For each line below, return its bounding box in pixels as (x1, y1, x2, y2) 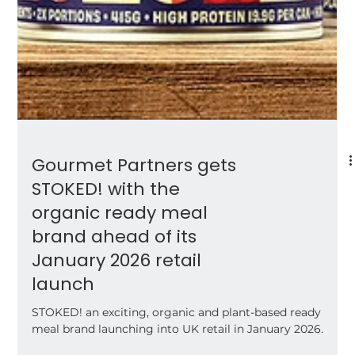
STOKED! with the (32, 218, 181, 242)
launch (32, 313, 95, 338)
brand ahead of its (32, 265, 197, 290)
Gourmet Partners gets (32, 194, 237, 219)
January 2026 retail (32, 289, 202, 314)
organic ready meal (32, 242, 208, 266)
